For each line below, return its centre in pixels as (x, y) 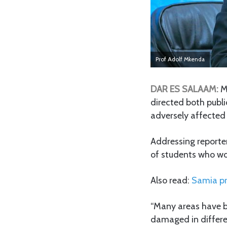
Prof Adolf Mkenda (180, 59)
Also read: (170, 180)
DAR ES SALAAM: (184, 89)
